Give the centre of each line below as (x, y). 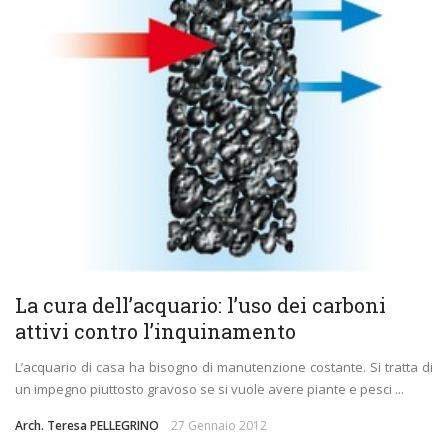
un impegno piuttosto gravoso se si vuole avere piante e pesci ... (209, 389)
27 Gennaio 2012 (219, 426)
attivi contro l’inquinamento (155, 331)
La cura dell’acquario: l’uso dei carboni (200, 305)
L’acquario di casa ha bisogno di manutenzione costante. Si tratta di (224, 367)
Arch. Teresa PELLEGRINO (87, 426)
